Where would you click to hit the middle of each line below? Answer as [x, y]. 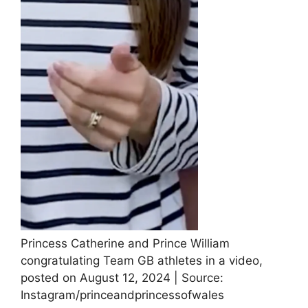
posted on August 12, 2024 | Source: [122, 278]
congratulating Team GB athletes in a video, [142, 261]
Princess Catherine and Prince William [125, 244]
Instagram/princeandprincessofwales [122, 295]
